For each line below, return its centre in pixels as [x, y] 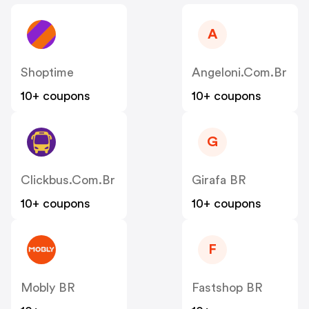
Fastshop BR [227, 288]
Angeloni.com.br [239, 73]
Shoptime [47, 73]
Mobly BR [48, 288]
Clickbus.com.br [68, 180]
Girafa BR [219, 180]
